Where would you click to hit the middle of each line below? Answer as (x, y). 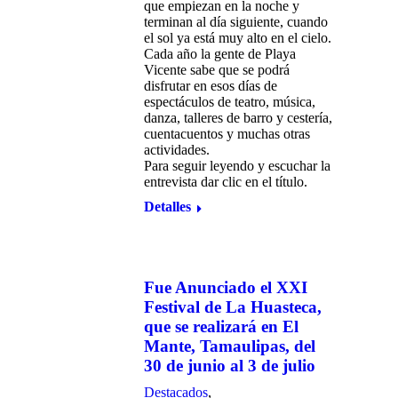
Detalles (167, 207)
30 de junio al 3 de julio (230, 366)
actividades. (177, 150)
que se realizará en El (221, 326)
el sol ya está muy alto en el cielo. (238, 38)
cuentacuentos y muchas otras (227, 134)
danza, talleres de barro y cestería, (238, 118)
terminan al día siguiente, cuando (236, 22)
